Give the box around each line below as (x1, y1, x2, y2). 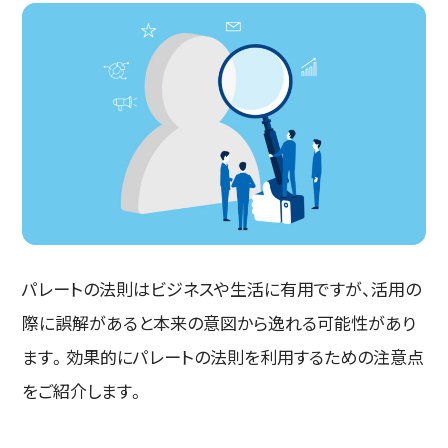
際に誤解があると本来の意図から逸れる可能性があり (22, 309, 417, 335)
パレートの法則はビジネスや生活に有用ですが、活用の (22, 275, 422, 301)
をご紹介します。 (22, 377, 146, 403)
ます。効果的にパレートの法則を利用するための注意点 (22, 343, 425, 369)
